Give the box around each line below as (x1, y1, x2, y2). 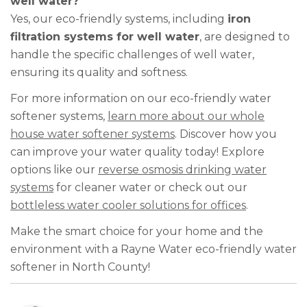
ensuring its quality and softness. (10, 66, 188, 79)
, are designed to (199, 30, 290, 43)
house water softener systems (10, 127, 175, 140)
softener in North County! (10, 260, 150, 273)
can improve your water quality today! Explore (10, 145, 265, 158)
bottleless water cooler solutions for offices (10, 199, 246, 212)
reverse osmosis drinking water (98, 163, 267, 176)
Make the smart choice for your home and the (10, 225, 263, 238)
